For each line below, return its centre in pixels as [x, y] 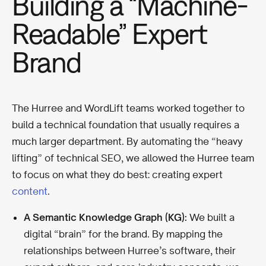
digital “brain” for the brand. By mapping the [123, 234]
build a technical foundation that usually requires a [126, 124]
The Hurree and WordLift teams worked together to [128, 108]
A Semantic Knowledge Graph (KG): [105, 217]
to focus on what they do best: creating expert [117, 174]
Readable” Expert [109, 33]
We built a [211, 217]
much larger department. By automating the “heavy [127, 141]
